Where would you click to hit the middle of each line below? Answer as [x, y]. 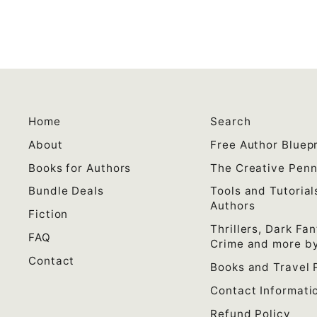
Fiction [48, 214]
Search [231, 121]
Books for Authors [80, 168]
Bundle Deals [66, 191]
